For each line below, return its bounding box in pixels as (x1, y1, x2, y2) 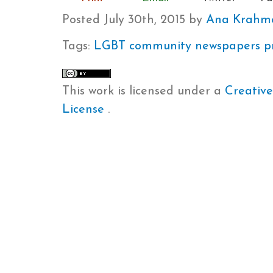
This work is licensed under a (62, 85, 225, 97)
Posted (62, 13, 104, 26)
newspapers (195, 40, 260, 52)
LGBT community (94, 40, 191, 52)
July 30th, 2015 (104, 13, 185, 26)
